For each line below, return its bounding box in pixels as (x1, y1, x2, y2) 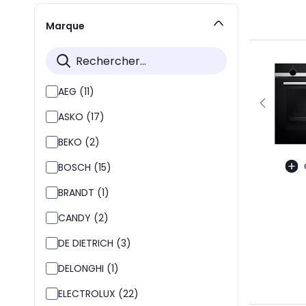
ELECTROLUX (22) (58, 287, 139, 301)
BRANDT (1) (58, 186, 109, 199)
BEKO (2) (58, 135, 100, 149)
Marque (46, 18, 85, 33)
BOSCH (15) (58, 161, 111, 174)
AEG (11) (58, 85, 94, 98)
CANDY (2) (58, 211, 109, 225)
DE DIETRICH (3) (58, 236, 131, 250)
